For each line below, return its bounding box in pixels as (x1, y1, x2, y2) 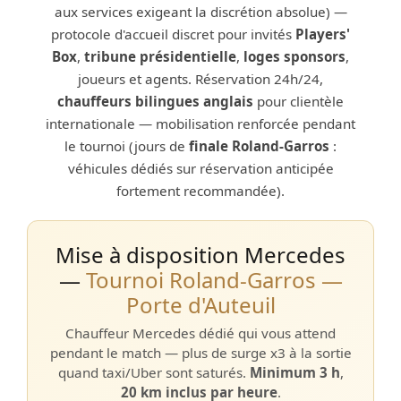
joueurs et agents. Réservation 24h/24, (78, 70, 323, 88)
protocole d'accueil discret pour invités (51, 25, 295, 43)
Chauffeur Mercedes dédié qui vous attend (65, 324, 336, 342)
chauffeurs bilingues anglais (57, 92, 253, 110)
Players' (295, 25, 350, 43)
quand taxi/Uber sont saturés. (57, 363, 250, 381)
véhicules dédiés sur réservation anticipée (67, 159, 334, 177)
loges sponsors (243, 47, 346, 65)
